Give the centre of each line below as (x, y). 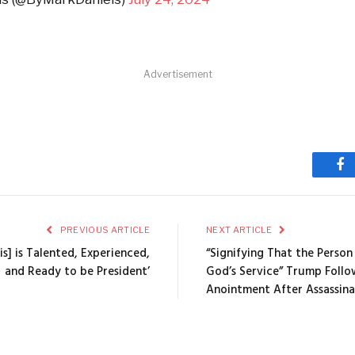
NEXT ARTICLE (240, 229)
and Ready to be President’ (77, 271)
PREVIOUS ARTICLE (104, 229)
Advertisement (177, 74)
